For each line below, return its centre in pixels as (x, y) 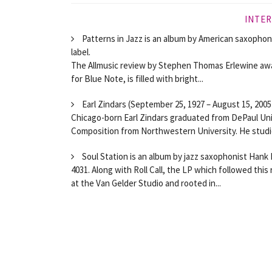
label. (81, 52)
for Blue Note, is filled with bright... (137, 78)
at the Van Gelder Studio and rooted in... (146, 183)
